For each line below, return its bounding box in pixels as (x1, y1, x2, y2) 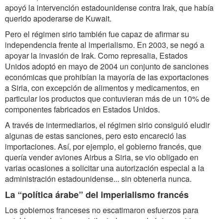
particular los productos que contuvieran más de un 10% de (5, 93, 210, 104)
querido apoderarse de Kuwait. (5, 13, 111, 24)
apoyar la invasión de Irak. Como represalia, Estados (5, 50, 188, 61)
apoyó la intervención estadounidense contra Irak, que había (5, 2, 214, 13)
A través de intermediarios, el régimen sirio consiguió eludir (5, 119, 210, 131)
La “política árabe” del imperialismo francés (5, 188, 189, 201)
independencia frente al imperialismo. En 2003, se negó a (5, 39, 204, 50)
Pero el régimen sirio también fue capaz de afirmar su (5, 28, 189, 40)
